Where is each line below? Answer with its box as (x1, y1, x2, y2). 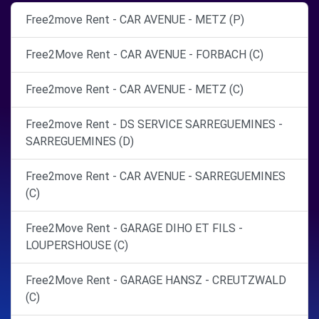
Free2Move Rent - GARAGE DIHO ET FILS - (26, 221, 243, 235)
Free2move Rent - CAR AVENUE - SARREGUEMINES (26, 169, 286, 183)
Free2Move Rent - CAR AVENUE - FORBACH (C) (26, 48, 263, 61)
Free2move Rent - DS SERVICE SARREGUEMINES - (26, 117, 283, 131)
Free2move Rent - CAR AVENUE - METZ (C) (26, 83, 244, 96)
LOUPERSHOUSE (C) (26, 239, 128, 252)
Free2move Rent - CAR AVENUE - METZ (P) (26, 13, 244, 26)
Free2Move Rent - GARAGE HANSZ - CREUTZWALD (26, 273, 286, 287)
